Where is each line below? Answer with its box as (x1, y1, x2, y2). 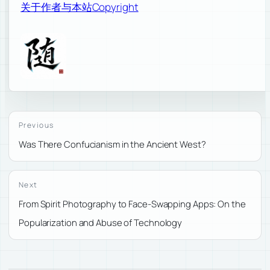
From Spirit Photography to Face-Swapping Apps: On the (19, 197, 246, 210)
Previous (19, 120, 54, 131)
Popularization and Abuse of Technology (19, 216, 183, 228)
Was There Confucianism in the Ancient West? (19, 138, 206, 151)
